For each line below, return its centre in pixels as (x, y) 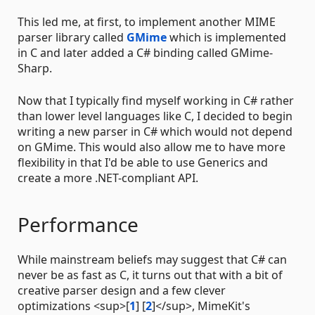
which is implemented (226, 37)
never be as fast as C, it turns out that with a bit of (150, 275)
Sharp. (35, 68)
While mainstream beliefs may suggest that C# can (152, 259)
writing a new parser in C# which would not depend (155, 131)
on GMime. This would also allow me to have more (152, 147)
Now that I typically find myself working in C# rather (156, 100)
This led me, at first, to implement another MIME (147, 21)
